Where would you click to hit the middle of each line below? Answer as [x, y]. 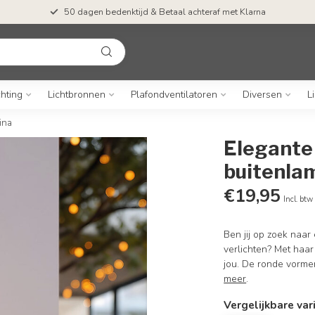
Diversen [262, 95]
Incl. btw [298, 199]
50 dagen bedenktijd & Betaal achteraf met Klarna [165, 12]
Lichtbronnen [76, 95]
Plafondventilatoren [174, 95]
